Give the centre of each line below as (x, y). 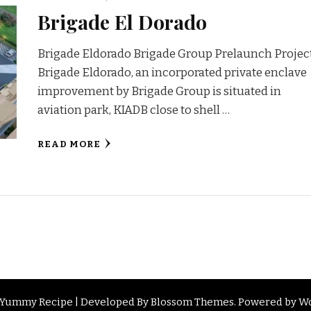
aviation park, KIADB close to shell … (133, 110)
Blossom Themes (192, 302)
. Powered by (266, 302)
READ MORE (69, 144)
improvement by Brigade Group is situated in (159, 91)
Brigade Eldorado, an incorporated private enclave (172, 72)
